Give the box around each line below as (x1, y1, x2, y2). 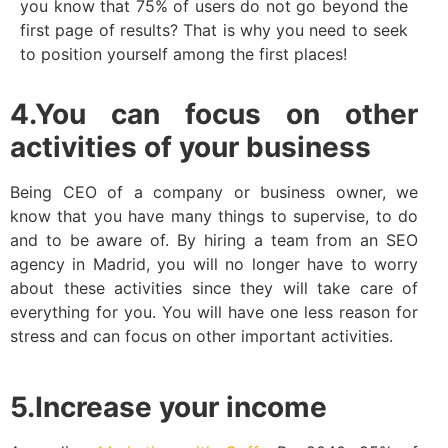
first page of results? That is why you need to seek (20, 19, 408, 40)
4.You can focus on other (10, 97, 418, 132)
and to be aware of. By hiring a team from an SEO (10, 230, 418, 251)
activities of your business (10, 130, 371, 165)
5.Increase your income (10, 389, 327, 424)
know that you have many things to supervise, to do (10, 206, 418, 227)
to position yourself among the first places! (20, 43, 347, 64)
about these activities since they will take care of (10, 278, 418, 299)
